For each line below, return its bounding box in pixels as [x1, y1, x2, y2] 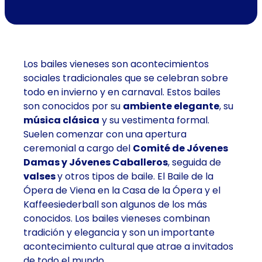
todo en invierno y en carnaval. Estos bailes [23, 85, 220, 99]
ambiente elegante [123, 99, 219, 113]
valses [23, 170, 57, 184]
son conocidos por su [23, 99, 123, 113]
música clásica [23, 113, 99, 127]
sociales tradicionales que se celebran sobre [23, 71, 228, 85]
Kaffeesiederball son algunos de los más [23, 198, 207, 212]
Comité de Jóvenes [133, 142, 228, 156]
